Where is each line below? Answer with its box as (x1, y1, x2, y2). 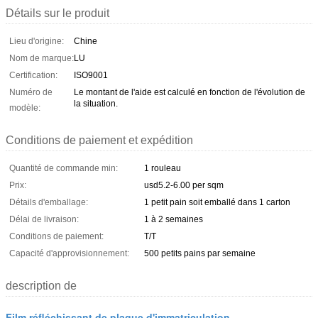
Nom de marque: (9, 53, 74, 63)
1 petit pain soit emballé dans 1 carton (144, 197, 290, 207)
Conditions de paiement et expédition (6, 133, 193, 146)
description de (6, 279, 77, 292)
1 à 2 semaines (144, 214, 203, 224)
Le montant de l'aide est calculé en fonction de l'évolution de (74, 87, 305, 97)
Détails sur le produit (6, 6, 109, 19)
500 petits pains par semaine (144, 248, 256, 258)
